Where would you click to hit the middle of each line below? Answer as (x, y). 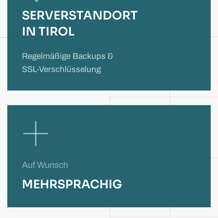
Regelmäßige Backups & (68, 56)
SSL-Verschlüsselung (61, 69)
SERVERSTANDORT (80, 15)
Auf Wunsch (45, 165)
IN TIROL (48, 31)
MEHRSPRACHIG (72, 184)
